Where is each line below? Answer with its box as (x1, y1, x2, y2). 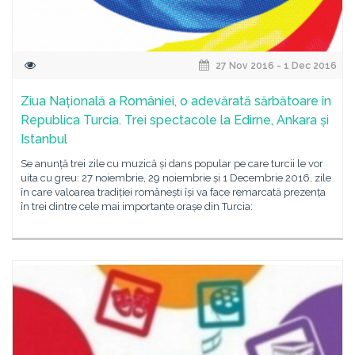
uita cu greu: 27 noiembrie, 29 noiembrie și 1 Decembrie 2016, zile (21, 172, 331, 184)
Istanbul (21, 132, 67, 147)
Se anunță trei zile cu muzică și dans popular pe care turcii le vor (21, 158, 323, 170)
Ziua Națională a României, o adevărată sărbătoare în (21, 94, 331, 109)
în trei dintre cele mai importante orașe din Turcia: (21, 200, 253, 212)
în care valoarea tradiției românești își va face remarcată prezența (21, 186, 326, 198)
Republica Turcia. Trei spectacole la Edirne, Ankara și (21, 113, 329, 128)
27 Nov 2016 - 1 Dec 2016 (213, 60, 337, 71)
